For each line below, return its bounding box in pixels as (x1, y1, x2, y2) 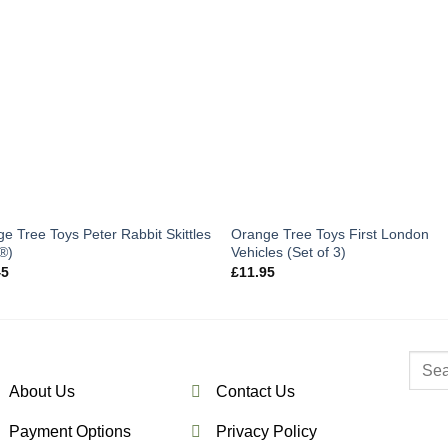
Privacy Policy (216, 422, 318, 440)
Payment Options (8, 422, 131, 440)
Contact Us (216, 382, 296, 400)
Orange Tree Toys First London (231, 225, 430, 242)
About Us (8, 382, 75, 400)
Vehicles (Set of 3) (231, 243, 347, 260)
